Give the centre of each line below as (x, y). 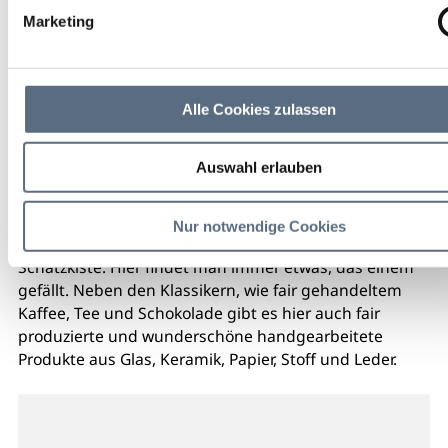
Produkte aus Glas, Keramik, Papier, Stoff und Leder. (207, 359)
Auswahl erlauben (259, 167)
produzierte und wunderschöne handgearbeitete (200, 336)
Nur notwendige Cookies (259, 226)
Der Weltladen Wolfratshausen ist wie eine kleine (199, 244)
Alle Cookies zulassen (259, 109)
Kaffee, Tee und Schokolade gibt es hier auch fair (198, 313)
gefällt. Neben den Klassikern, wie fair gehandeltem (209, 290)
